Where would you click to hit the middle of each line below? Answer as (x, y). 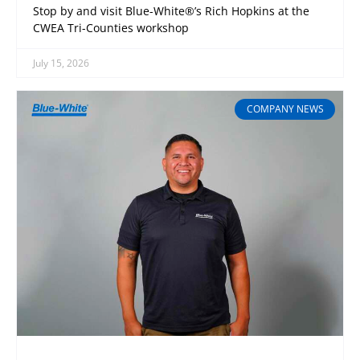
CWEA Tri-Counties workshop (111, 27)
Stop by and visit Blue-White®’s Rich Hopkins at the (171, 10)
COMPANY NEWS (285, 108)
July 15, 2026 (61, 63)
